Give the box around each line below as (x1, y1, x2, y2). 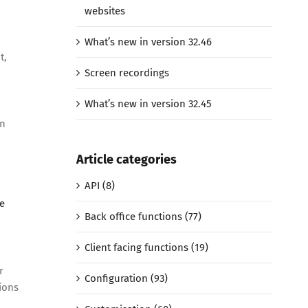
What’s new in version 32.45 (84, 97, 212, 110)
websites (84, 4, 125, 17)
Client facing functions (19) (84, 241, 208, 254)
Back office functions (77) (84, 210, 201, 223)
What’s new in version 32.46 (84, 35, 212, 48)
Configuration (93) (84, 272, 168, 285)
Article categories (76, 151, 177, 167)
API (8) (84, 179, 115, 192)
